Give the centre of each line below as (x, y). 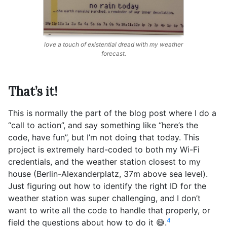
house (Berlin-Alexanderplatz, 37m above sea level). (108, 174)
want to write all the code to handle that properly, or (109, 210)
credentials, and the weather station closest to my (104, 162)
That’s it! (33, 91)
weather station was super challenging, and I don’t (104, 198)
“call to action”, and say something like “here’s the (103, 125)
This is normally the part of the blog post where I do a (112, 113)
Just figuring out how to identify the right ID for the (107, 186)
